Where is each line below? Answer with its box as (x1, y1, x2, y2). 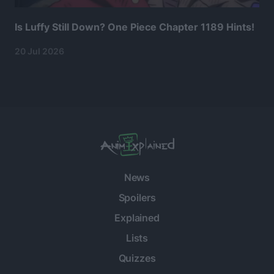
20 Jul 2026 (15, 46, 64, 57)
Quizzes (118, 252, 156, 265)
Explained (114, 212, 160, 224)
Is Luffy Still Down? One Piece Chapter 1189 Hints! (15, 21, 254, 34)
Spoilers (118, 191, 156, 204)
